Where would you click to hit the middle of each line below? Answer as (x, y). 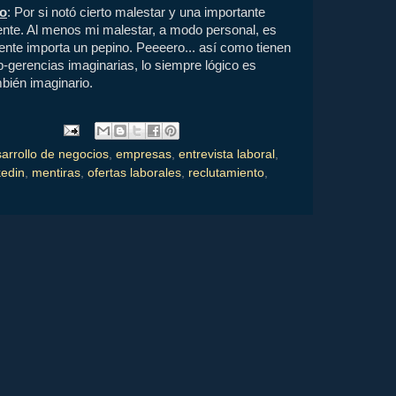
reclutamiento (226, 172)
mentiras (56, 172)
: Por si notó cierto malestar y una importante (136, 13)
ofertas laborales (134, 172)
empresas (144, 154)
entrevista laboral (227, 154)
